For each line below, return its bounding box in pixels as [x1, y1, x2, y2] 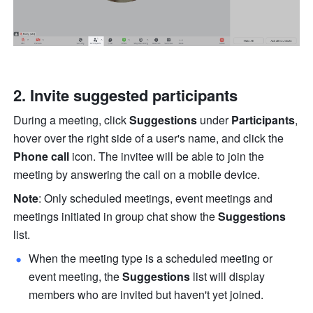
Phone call [13, 148, 70, 165]
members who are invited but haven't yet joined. [29, 286, 267, 303]
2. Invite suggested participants [13, 84, 242, 107]
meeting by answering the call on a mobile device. [13, 166, 263, 183]
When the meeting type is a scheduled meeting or [29, 250, 273, 267]
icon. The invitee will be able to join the [69, 148, 265, 165]
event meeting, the [29, 268, 123, 285]
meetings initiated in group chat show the [13, 208, 219, 225]
